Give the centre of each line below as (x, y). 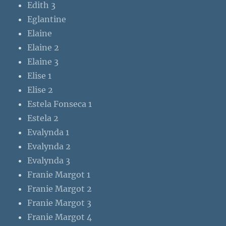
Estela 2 (43, 118)
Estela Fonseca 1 (60, 104)
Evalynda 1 (48, 132)
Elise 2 (40, 90)
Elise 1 (40, 76)
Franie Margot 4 (60, 217)
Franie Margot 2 (60, 189)
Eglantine (47, 19)
